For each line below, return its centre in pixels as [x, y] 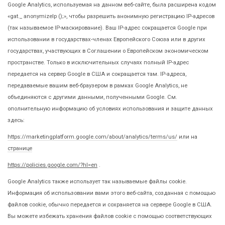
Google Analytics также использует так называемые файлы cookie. [97, 181]
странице [20, 148]
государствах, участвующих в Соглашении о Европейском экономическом [108, 51]
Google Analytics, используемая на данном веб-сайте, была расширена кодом [112, 5]
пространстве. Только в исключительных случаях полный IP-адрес [98, 62]
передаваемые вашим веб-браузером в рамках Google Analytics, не [97, 85]
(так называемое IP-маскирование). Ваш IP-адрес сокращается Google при [107, 28]
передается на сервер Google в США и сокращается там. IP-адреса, [97, 74]
